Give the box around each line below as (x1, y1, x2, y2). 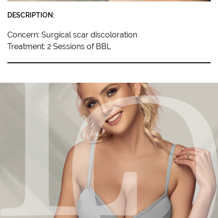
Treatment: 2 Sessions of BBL (7, 42, 111, 51)
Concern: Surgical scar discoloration (7, 30, 137, 39)
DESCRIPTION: (7, 11, 54, 19)
